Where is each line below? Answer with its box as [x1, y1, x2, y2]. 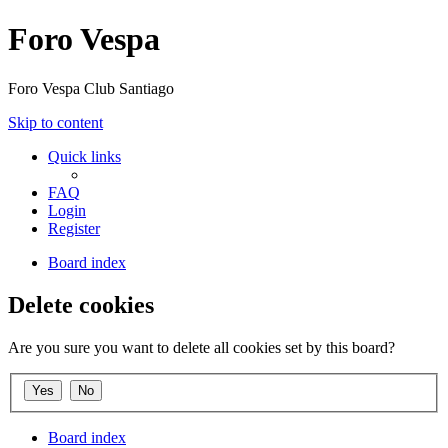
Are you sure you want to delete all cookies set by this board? [8, 338, 395, 356]
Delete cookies [8, 291, 154, 318]
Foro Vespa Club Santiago [8, 79, 174, 97]
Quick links [48, 147, 121, 165]
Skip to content [8, 113, 103, 131]
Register [48, 219, 100, 237]
